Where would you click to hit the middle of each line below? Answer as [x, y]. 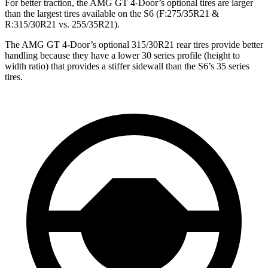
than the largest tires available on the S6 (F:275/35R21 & [112, 14]
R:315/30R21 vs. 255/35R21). [62, 25]
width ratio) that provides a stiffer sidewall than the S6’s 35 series [127, 66]
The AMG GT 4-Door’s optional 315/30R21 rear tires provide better [134, 45]
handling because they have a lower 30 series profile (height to [122, 56]
